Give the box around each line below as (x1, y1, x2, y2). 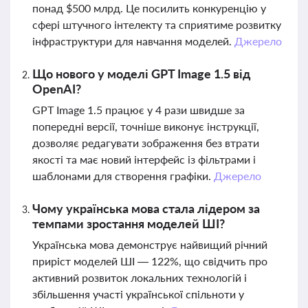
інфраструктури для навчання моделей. (32, 34, 234, 47)
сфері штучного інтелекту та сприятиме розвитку (32, 18, 281, 31)
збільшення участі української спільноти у (32, 287, 244, 300)
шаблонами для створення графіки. (32, 169, 214, 182)
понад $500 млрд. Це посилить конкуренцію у (32, 1, 266, 14)
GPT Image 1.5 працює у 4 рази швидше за (32, 103, 245, 116)
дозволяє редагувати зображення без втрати (32, 136, 259, 149)
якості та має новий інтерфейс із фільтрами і (32, 153, 256, 166)
